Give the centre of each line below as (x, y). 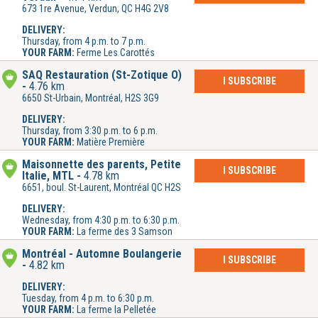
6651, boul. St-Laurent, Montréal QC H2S (102, 188)
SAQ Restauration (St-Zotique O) (102, 75)
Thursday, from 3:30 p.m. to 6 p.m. (90, 131)
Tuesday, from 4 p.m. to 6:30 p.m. (88, 298)
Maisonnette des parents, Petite (102, 165)
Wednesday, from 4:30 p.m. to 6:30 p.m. (101, 220)
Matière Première (111, 142)
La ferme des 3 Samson (125, 232)
